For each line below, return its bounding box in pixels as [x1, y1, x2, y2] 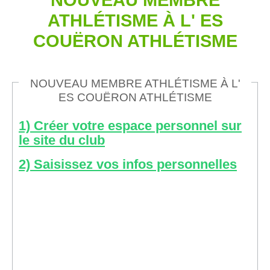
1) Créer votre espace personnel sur [19, 118, 242, 133]
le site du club [19, 132, 105, 148]
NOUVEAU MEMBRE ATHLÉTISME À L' [30, 77, 240, 90]
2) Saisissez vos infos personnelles [19, 156, 237, 172]
